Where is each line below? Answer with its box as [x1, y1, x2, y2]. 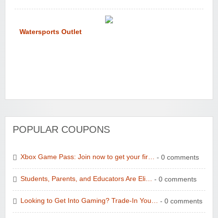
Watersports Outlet [19, 28, 82, 36]
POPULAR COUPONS [13, 124, 110, 135]
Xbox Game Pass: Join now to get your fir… [20, 153, 155, 161]
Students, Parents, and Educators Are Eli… [20, 175, 152, 183]
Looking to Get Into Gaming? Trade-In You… [20, 197, 158, 205]
